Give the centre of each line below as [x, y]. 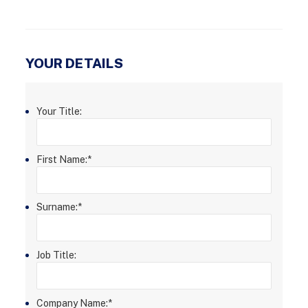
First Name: [62, 159]
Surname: [57, 207]
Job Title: [56, 255]
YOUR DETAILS [75, 63]
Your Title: [59, 112]
